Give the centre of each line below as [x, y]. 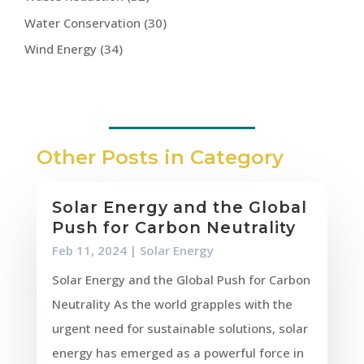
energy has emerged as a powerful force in [178, 353]
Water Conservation [83, 22]
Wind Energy [61, 49]
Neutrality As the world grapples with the [172, 304]
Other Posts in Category [160, 158]
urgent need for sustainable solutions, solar [180, 329]
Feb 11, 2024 [89, 251]
